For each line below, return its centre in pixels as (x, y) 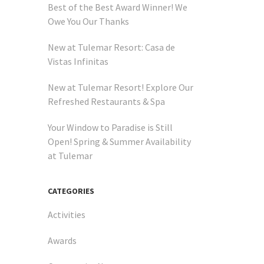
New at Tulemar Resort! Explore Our (121, 88)
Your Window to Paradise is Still (110, 128)
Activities (67, 215)
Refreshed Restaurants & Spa (106, 102)
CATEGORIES (71, 191)
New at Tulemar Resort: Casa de (111, 47)
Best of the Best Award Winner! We (118, 7)
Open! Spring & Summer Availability (119, 142)
